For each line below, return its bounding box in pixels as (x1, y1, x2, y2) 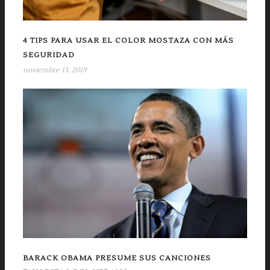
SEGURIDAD (23, 51, 75, 60)
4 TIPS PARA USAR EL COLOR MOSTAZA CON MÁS (23, 36, 234, 46)
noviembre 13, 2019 (23, 66, 86, 75)
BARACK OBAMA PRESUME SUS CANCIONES (23, 254, 211, 263)
